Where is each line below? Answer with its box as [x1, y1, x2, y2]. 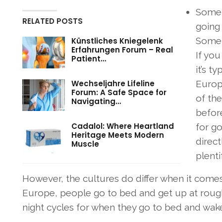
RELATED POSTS [22, 16, 83, 27]
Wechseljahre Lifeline [71, 78, 155, 89]
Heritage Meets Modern [71, 129, 164, 140]
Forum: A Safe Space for [71, 87, 166, 98]
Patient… [71, 54, 106, 64]
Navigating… [71, 96, 121, 107]
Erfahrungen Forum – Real [71, 45, 173, 55]
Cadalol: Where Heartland [71, 120, 174, 131]
